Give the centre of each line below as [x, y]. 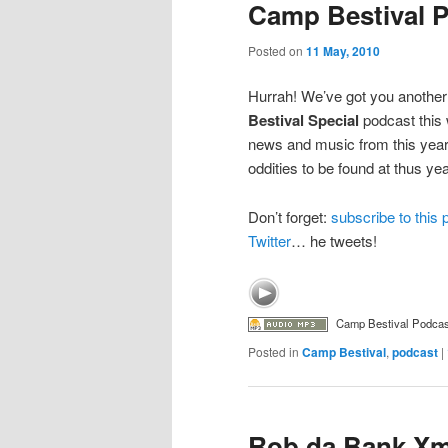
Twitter [269, 240]
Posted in [273, 352]
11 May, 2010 [343, 50]
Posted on [277, 50]
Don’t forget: [289, 216]
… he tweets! [334, 240]
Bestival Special [303, 120]
